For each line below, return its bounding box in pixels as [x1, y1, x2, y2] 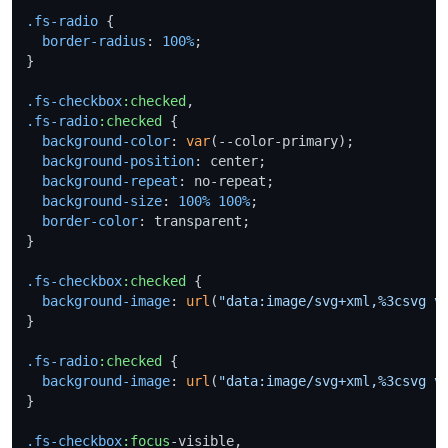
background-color [42, 132, 170, 149]
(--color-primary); [210, 132, 354, 149]
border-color [42, 212, 138, 229]
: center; [194, 152, 266, 169]
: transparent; [138, 212, 250, 229]
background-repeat [42, 172, 178, 189]
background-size [42, 192, 162, 209]
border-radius [42, 32, 146, 49]
